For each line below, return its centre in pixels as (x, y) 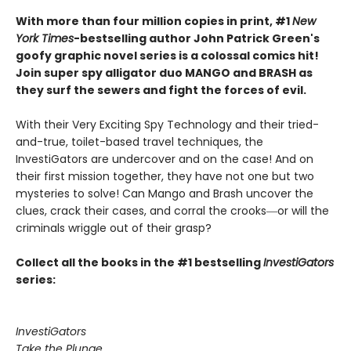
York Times (45, 39)
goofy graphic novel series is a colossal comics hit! (167, 56)
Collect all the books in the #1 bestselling (139, 263)
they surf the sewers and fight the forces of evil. (161, 90)
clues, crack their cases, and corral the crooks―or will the (172, 211)
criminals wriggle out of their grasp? (114, 228)
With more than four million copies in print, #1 (154, 22)
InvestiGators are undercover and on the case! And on (165, 159)
